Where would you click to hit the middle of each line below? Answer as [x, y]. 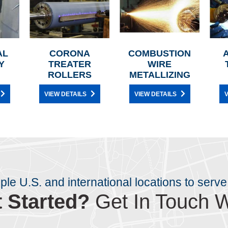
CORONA [69, 54]
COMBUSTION [160, 54]
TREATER [69, 64]
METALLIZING [160, 75]
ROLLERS [69, 75]
